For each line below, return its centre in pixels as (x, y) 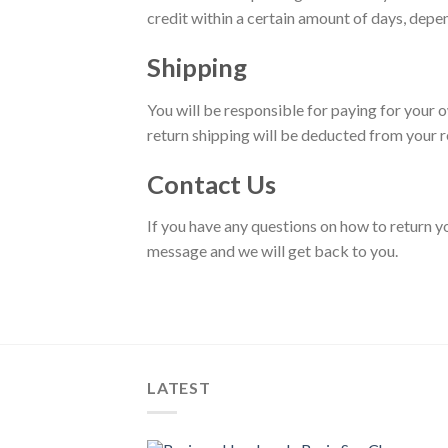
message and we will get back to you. (272, 251)
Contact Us (211, 183)
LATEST (179, 388)
